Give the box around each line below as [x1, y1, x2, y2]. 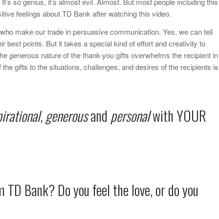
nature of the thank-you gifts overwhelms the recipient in [39, 49, 218, 60]
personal [110, 105, 150, 126]
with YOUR [150, 105, 206, 126]
